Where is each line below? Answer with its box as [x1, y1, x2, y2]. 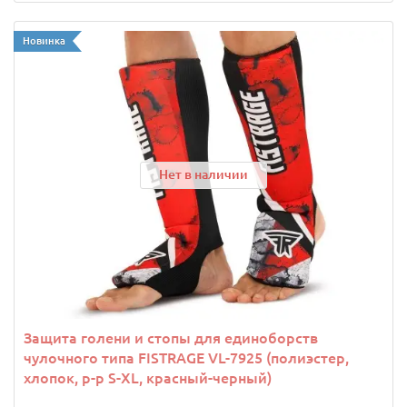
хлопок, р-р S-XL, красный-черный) [24, 369, 272, 386]
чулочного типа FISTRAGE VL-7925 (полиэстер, [24, 349, 349, 366]
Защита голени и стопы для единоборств [24, 329, 318, 346]
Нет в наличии [159, 166, 248, 182]
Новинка [23, 35, 65, 47]
